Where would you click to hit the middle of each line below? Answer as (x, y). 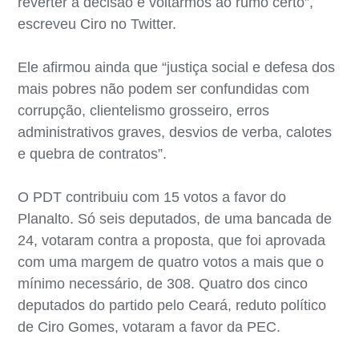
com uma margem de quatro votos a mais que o (171, 262)
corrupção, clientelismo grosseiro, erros (144, 110)
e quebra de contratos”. (93, 153)
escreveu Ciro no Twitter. (97, 24)
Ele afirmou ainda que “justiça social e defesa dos (177, 67)
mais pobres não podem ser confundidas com (164, 89)
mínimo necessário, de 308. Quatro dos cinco (163, 283)
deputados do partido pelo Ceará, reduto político (172, 305)
